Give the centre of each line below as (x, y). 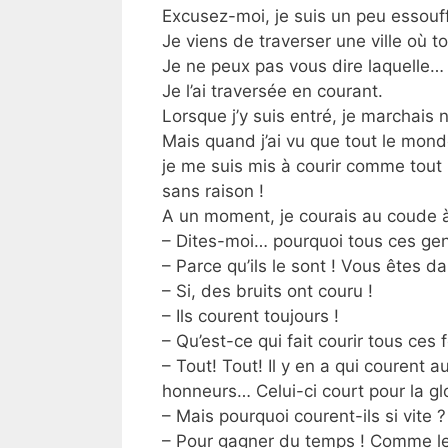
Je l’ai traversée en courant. (272, 90)
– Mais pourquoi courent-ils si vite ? (304, 415)
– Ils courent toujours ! (250, 315)
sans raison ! (213, 190)
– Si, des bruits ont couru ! (267, 290)
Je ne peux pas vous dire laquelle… (303, 65)
